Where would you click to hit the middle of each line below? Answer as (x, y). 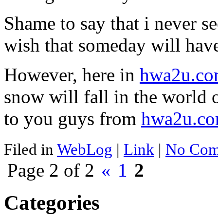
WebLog (85, 150)
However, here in (72, 75)
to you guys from (73, 119)
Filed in (30, 150)
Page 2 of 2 (51, 170)
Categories (52, 203)
